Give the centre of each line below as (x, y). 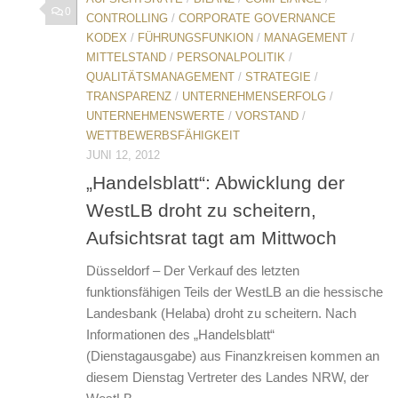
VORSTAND (267, 115)
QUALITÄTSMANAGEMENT (160, 76)
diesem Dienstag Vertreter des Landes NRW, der (227, 377)
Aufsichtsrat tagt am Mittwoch (211, 237)
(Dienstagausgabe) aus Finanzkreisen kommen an (233, 355)
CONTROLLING (127, 18)
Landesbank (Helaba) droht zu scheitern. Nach (221, 313)
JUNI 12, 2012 (123, 155)
